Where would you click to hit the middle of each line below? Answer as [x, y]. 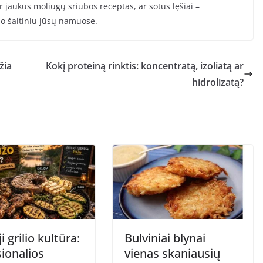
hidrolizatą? [218, 82]
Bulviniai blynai [165, 238]
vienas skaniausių [172, 253]
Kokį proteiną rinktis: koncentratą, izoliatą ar [145, 66]
